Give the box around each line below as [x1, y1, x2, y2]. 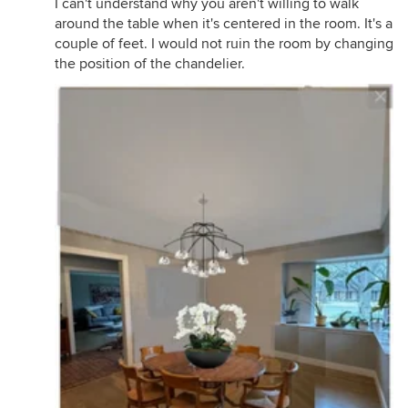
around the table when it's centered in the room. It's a [55, 14, 393, 33]
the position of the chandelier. [55, 54, 245, 73]
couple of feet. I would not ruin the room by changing [55, 34, 393, 53]
